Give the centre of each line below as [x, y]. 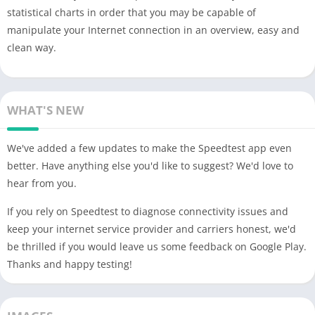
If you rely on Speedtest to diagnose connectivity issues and [148, 211]
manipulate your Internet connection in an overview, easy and [153, 30]
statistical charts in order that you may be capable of [131, 12]
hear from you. [42, 183]
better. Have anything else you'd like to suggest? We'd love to [150, 165]
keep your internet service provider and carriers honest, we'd [152, 229]
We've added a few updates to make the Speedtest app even [149, 148]
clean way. [32, 47]
